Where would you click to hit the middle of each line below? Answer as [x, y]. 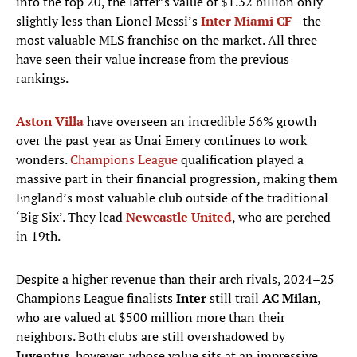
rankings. [42, 78]
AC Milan [290, 298]
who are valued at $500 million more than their [151, 318]
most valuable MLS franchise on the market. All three [167, 40]
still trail [234, 298]
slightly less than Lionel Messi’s [107, 21]
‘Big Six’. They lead [71, 217]
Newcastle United [179, 217]
